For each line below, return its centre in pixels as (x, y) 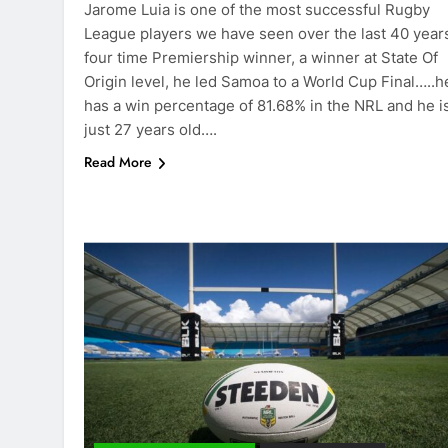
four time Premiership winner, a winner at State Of (261, 58)
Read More (118, 162)
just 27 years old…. (150, 130)
